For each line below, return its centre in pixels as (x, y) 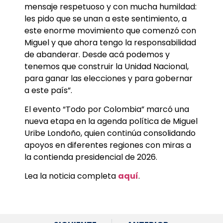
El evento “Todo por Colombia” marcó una (107, 109)
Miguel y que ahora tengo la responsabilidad (110, 42)
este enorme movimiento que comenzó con (110, 30)
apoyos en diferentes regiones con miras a (108, 145)
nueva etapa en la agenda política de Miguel (111, 121)
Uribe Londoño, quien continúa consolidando (110, 133)
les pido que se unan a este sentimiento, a (106, 18)
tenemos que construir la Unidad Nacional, (107, 66)
